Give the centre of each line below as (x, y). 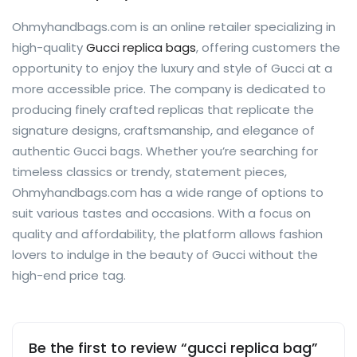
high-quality (49, 47)
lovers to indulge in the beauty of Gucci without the (165, 254)
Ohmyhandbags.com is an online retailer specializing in (174, 26)
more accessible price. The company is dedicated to (169, 88)
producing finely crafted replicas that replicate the (163, 109)
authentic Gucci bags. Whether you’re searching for (165, 151)
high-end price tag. (69, 275)
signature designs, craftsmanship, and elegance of (163, 130)
